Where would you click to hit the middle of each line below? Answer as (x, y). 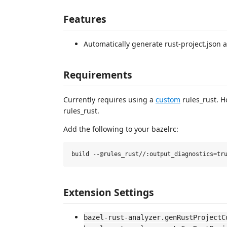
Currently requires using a (109, 100)
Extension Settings (109, 192)
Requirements (98, 75)
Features (85, 19)
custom (168, 100)
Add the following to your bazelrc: (121, 129)
